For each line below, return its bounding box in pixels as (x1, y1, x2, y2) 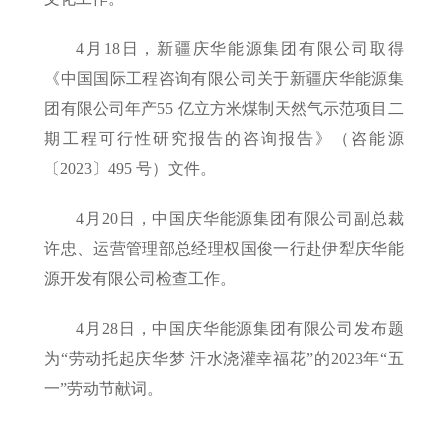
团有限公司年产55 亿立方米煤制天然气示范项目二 (44, 100, 404, 118)
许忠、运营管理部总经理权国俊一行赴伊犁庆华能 (44, 240, 404, 258)
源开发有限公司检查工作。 (44, 270, 237, 288)
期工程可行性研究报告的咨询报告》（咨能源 (44, 130, 404, 148)
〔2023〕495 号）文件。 (44, 160, 217, 178)
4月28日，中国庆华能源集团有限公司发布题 (76, 320, 404, 338)
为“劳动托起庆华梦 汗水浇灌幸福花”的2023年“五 (44, 350, 404, 368)
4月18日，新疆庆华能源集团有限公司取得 (76, 40, 404, 58)
